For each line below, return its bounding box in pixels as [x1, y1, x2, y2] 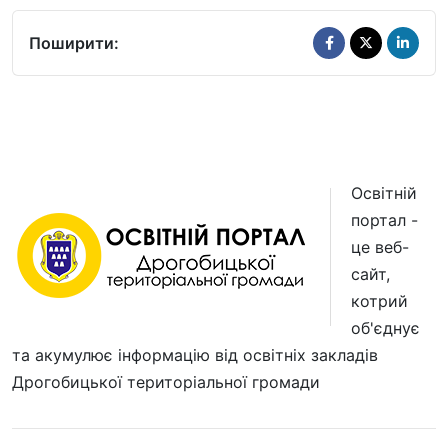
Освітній [351, 182, 417, 203]
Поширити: [29, 32, 119, 53]
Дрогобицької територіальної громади [12, 371, 320, 392]
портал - [351, 209, 418, 230]
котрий [351, 290, 408, 311]
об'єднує [351, 317, 420, 338]
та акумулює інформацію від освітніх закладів [12, 344, 378, 365]
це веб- [351, 236, 409, 257]
